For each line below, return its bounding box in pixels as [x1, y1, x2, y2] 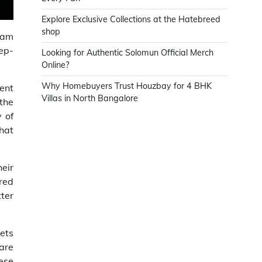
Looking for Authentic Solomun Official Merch [42, 47, 213, 58]
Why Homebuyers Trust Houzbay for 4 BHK [42, 81, 212, 91]
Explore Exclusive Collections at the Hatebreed [42, 14, 220, 25]
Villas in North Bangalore [42, 93, 138, 104]
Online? [42, 60, 69, 70]
